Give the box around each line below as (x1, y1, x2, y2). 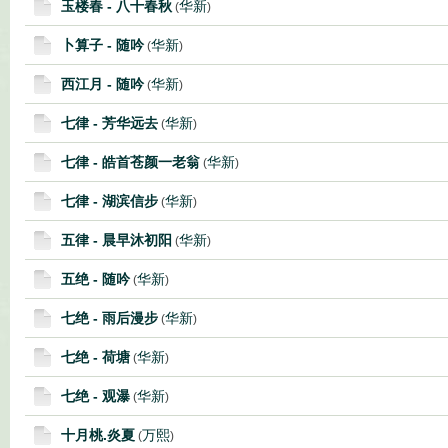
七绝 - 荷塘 (61, 349, 130, 365)
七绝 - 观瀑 (61, 388, 130, 404)
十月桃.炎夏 (61, 427, 135, 443)
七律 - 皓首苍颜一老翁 (61, 154, 200, 170)
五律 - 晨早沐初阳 (61, 232, 172, 248)
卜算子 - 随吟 (61, 37, 144, 53)
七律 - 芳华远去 (61, 115, 158, 131)
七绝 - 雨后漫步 (61, 310, 158, 326)
